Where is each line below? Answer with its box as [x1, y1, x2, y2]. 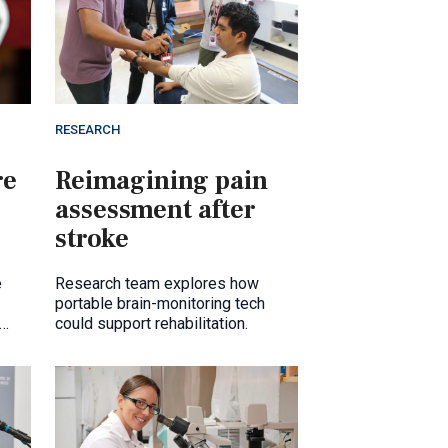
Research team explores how [55, 274, 259, 294]
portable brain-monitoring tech [55, 294, 265, 314]
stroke [55, 222, 129, 257]
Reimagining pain [55, 164, 268, 199]
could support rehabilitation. [55, 314, 248, 334]
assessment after [55, 193, 256, 228]
